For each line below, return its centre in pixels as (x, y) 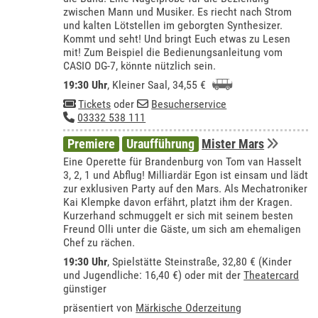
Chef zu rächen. (99, 243)
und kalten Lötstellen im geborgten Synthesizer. (173, 25)
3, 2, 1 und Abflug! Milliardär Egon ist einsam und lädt (186, 175)
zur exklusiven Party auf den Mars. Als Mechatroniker (186, 189)
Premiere (92, 144)
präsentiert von (100, 308)
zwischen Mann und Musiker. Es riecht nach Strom (178, 11)
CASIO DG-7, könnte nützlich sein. (140, 65)
